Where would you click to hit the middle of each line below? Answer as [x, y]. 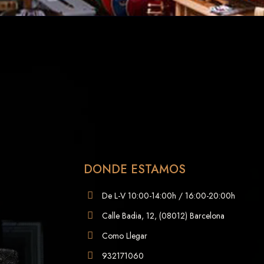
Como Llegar [125, 236]
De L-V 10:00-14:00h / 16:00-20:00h [169, 196]
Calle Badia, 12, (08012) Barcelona [164, 216]
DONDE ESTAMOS [135, 170]
